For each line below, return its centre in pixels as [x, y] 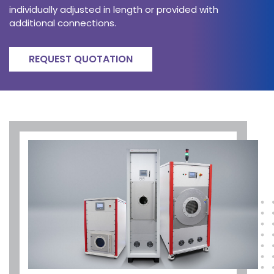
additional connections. [64, 23]
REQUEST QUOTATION [81, 59]
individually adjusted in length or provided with [114, 10]
